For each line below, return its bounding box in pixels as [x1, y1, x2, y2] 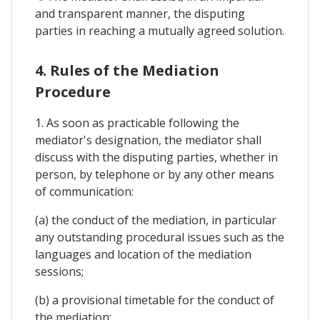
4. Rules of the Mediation [35, 60, 219, 80]
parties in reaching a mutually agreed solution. [35, 22, 284, 39]
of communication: [35, 183, 134, 199]
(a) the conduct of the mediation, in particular [35, 211, 276, 228]
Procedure [35, 81, 111, 101]
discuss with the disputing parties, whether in [35, 149, 278, 165]
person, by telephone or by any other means [35, 166, 274, 182]
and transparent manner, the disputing [35, 5, 245, 21]
